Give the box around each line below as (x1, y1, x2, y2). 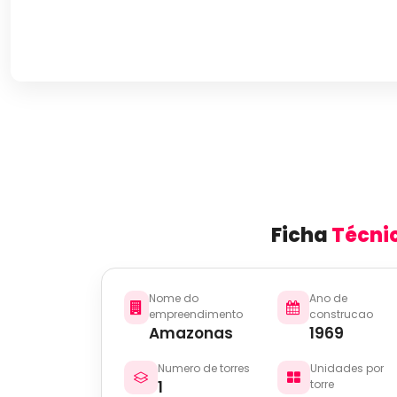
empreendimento (148, 307, 243, 322)
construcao (308, 307, 373, 322)
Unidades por (310, 361, 385, 376)
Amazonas (148, 323, 233, 344)
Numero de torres (158, 361, 250, 376)
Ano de (308, 291, 347, 306)
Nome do (148, 291, 198, 306)
